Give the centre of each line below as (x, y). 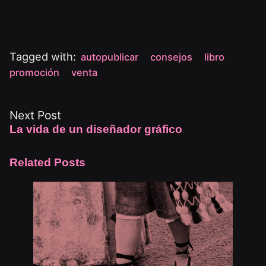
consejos (171, 57)
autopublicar (110, 57)
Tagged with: (43, 56)
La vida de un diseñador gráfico (96, 129)
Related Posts (47, 163)
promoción (34, 73)
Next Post (35, 115)
